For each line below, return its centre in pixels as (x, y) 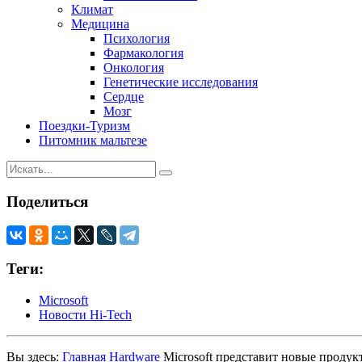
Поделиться (47, 201)
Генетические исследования (181, 82)
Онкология (134, 67)
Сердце (124, 96)
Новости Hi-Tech (85, 314)
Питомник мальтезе (93, 140)
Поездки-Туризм (84, 125)
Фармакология (143, 53)
